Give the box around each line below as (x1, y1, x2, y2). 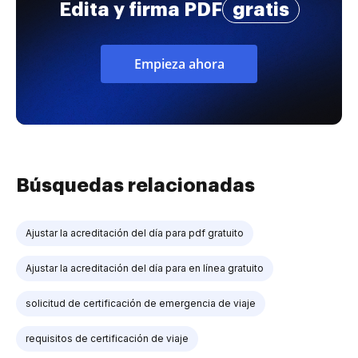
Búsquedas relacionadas (16, 176, 255, 195)
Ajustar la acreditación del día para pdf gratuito (26, 227, 244, 239)
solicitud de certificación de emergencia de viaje (26, 297, 256, 309)
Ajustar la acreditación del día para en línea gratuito (26, 262, 264, 274)
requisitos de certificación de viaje (26, 332, 189, 344)
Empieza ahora (133, 55, 225, 73)
